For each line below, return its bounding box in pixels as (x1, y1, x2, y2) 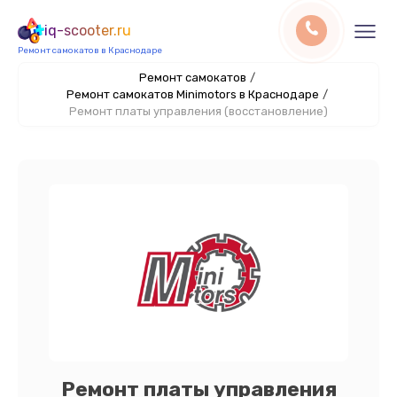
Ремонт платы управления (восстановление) (69, 105, 328, 118)
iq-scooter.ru (44, 22, 131, 39)
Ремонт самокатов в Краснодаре (18, 45, 162, 56)
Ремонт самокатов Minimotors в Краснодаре (66, 88, 319, 101)
